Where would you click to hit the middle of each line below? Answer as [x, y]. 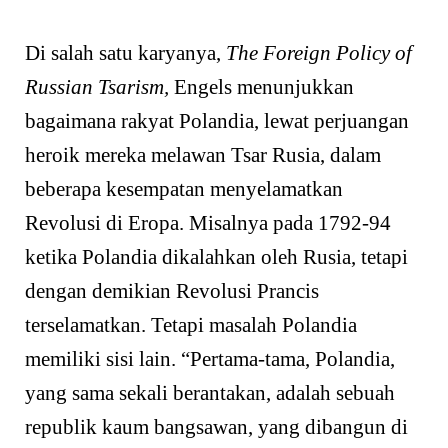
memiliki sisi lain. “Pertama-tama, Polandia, [210, 359]
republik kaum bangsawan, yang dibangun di [216, 427]
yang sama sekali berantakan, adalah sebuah [210, 393]
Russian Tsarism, [97, 87]
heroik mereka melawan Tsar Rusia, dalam [203, 155]
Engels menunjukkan [261, 87]
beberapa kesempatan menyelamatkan [184, 189]
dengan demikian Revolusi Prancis [172, 291]
